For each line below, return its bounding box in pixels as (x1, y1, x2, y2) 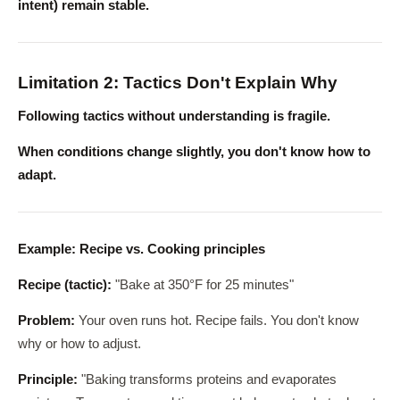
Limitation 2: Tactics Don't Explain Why (18, 73, 337, 92)
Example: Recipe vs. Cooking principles (18, 242, 265, 256)
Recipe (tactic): (18, 278, 112, 292)
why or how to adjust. (18, 337, 141, 351)
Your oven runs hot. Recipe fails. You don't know (75, 313, 359, 328)
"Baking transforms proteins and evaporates (78, 372, 337, 387)
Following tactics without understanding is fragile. (18, 109, 330, 123)
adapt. (18, 168, 56, 182)
